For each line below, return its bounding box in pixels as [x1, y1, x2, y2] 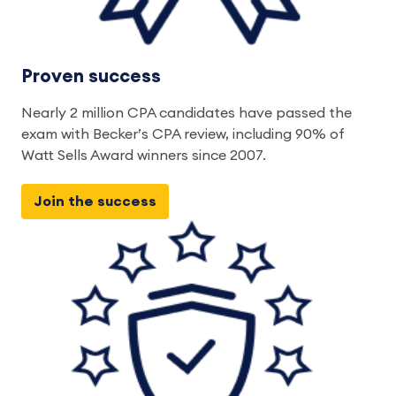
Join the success [34, 194, 156, 209]
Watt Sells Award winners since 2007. [21, 148, 270, 163]
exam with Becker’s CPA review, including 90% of [21, 127, 345, 141]
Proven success [21, 66, 165, 86]
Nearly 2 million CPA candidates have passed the [21, 106, 352, 120]
